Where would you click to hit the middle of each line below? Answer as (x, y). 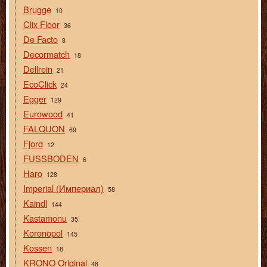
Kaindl (35, 203)
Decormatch (46, 54)
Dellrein (38, 69)
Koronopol (43, 233)
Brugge (37, 10)
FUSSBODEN (51, 159)
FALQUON (44, 129)
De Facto (41, 39)
